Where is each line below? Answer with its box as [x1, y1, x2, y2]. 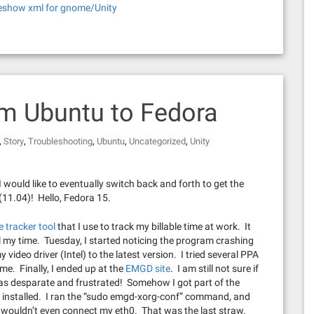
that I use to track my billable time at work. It [55, 220, 251, 232]
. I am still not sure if [170, 262, 259, 274]
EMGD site [125, 262, 170, 274]
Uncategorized [129, 135, 186, 146]
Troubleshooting [28, 135, 93, 146]
